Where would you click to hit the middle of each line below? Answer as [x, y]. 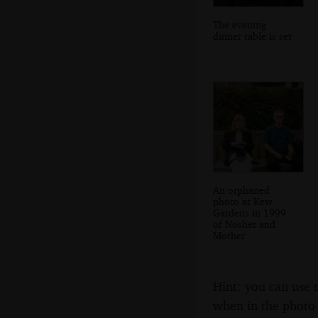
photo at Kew [243, 201]
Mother [229, 235]
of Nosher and [244, 224]
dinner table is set [252, 35]
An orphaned [241, 190]
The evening [240, 24]
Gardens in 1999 [250, 212]
